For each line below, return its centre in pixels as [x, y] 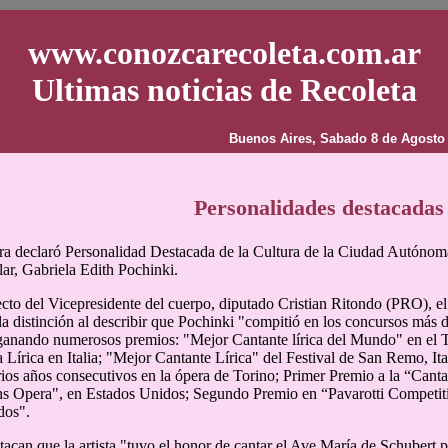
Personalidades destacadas [319, 207]
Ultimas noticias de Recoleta [224, 90]
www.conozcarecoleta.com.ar [224, 53]
